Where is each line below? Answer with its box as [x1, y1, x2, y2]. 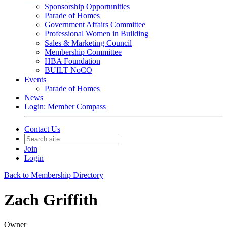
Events [24, 75, 46, 84]
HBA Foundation [45, 57, 100, 65]
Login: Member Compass [24, 102, 106, 111]
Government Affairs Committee [45, 20, 145, 29]
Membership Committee [45, 48, 122, 56]
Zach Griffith [4, 191, 98, 209]
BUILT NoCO [45, 66, 92, 74]
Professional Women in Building [45, 29, 148, 38]
